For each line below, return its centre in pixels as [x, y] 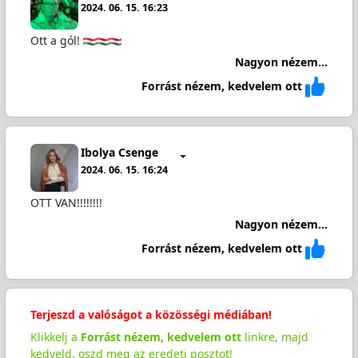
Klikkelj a [55, 336]
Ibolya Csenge [120, 152]
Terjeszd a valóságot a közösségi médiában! [151, 314]
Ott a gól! [56, 41]
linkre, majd [274, 336]
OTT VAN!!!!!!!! [66, 203]
